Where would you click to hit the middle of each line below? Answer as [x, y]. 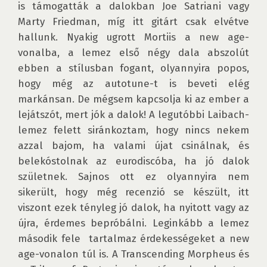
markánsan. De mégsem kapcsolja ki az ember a [133, 99]
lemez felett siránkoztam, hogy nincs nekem [133, 130]
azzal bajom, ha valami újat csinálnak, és [133, 146]
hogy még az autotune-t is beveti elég [133, 84]
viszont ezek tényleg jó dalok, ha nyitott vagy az [133, 208]
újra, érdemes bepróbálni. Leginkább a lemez [133, 223]
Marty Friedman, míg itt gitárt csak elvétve [133, 22]
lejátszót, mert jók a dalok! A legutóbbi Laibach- [133, 115]
